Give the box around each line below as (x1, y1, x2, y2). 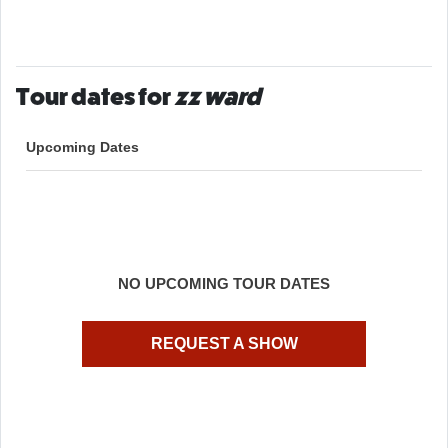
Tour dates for (16, 82, 174, 111)
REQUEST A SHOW (150, 334, 298, 352)
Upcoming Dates (26, 138, 139, 155)
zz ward (174, 82, 261, 111)
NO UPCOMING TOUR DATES (118, 274, 330, 292)
